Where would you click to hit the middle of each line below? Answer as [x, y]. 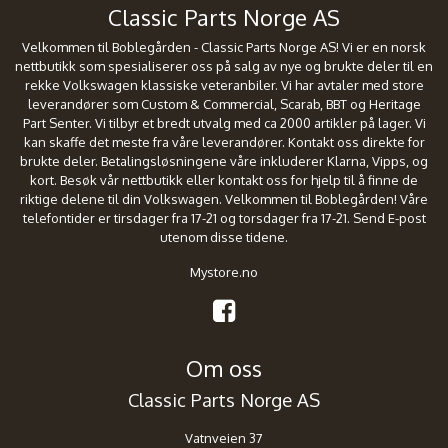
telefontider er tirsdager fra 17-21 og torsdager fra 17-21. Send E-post [224, 218]
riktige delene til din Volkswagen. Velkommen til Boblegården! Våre [224, 199]
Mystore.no [224, 272]
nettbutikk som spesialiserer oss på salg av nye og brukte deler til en [224, 66]
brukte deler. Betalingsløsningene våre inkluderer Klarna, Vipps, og [224, 161]
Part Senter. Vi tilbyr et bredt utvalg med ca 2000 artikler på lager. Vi [224, 123]
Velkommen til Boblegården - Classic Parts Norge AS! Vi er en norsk [224, 47]
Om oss [224, 368]
